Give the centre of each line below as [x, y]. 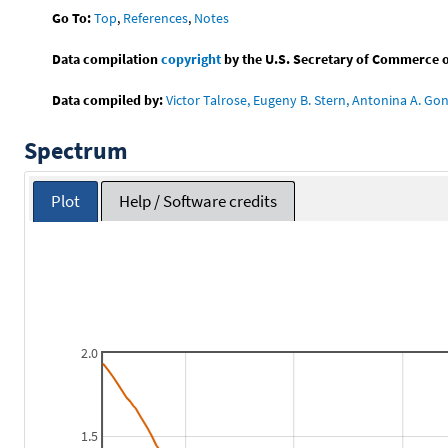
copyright [191, 58]
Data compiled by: [108, 99]
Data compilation [107, 58]
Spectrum [76, 150]
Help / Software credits [198, 201]
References [156, 17]
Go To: [72, 17]
